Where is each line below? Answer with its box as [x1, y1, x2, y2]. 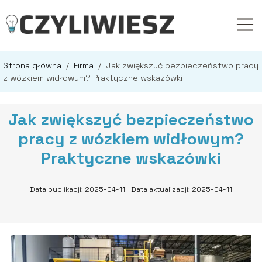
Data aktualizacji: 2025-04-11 [131, 185, 232, 195]
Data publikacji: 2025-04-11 [30, 185, 125, 195]
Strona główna [3, 60, 64, 71]
